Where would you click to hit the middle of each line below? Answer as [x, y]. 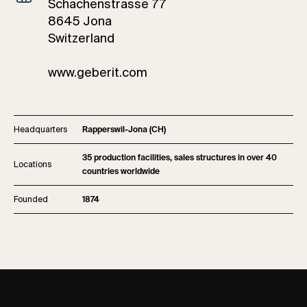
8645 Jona [80, 22]
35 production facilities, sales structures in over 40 [180, 158]
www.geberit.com [98, 73]
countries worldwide [121, 172]
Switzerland [81, 39]
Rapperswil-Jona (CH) [124, 130]
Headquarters [41, 130]
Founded [31, 200]
